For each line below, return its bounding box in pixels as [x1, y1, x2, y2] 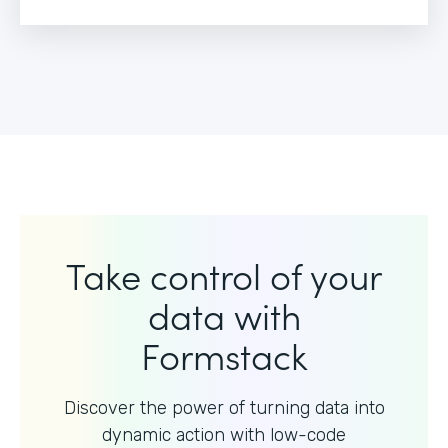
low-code [270, 423, 346, 446]
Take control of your [66, 248, 382, 300]
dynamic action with [102, 423, 270, 446]
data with [147, 288, 301, 340]
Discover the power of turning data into [63, 396, 385, 419]
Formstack [140, 328, 308, 380]
